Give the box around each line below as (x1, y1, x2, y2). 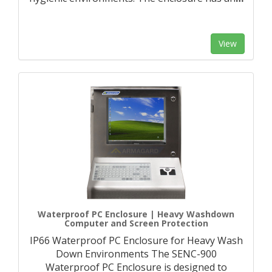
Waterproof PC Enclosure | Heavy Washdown (38, 208, 234, 220)
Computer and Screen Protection (64, 217, 208, 229)
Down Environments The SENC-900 (55, 247, 217, 260)
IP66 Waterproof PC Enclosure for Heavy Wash (29, 234, 243, 247)
